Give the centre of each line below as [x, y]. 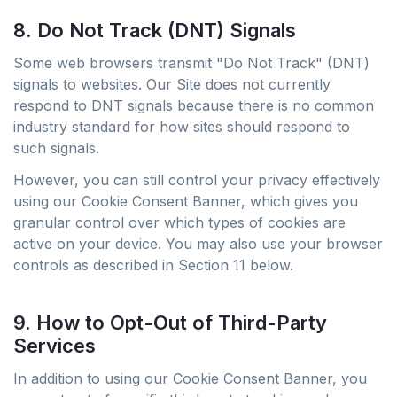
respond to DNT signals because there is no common [194, 105]
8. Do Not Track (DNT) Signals [155, 30]
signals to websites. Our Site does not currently [172, 84]
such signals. [56, 148]
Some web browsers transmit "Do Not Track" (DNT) [191, 63]
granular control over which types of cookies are [179, 222]
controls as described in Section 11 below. [153, 265]
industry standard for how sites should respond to [182, 127]
